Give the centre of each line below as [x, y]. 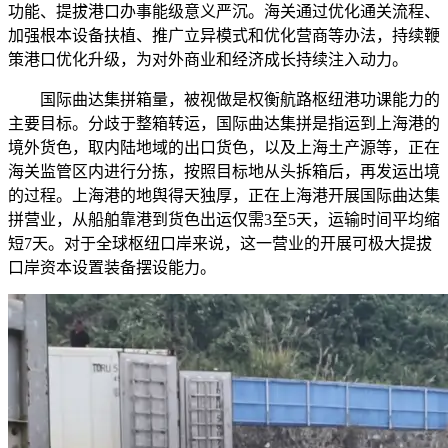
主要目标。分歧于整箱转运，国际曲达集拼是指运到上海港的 [224, 124]
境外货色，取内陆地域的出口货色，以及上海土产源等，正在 [224, 148]
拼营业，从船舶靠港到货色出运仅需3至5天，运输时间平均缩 [224, 220]
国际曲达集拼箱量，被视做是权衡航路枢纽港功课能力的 [224, 100]
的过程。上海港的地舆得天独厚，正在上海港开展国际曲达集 [224, 196]
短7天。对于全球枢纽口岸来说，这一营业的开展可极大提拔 [220, 244]
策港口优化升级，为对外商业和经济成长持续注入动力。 [208, 60]
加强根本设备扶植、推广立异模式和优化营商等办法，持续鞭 [224, 36]
